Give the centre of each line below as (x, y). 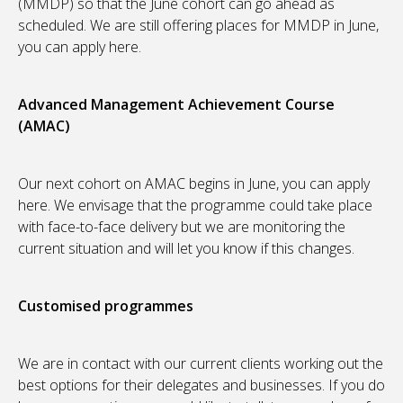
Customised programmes (106, 306)
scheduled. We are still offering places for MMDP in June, (198, 26)
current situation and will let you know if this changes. (186, 249)
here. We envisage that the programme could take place (195, 206)
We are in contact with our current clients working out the (201, 364)
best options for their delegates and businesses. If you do (201, 385)
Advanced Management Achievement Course (176, 105)
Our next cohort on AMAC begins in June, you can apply (194, 184)
